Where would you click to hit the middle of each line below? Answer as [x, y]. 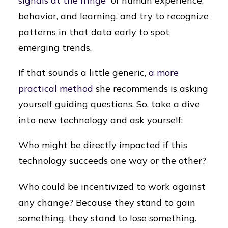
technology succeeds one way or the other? [112, 161]
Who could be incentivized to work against [112, 187]
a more [164, 73]
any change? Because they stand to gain [107, 202]
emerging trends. [55, 48]
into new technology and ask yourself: [101, 120]
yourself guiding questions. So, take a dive [109, 104]
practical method [56, 88]
